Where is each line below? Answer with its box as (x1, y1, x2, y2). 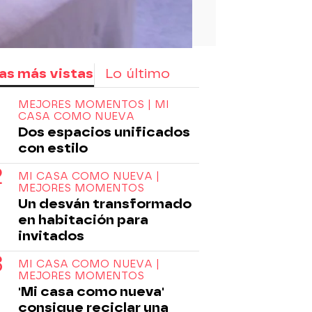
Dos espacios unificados (18, 123, 190, 140)
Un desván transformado (18, 195, 192, 212)
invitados (18, 227, 84, 244)
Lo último (105, 65, 170, 81)
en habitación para (18, 211, 148, 228)
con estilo (18, 139, 88, 156)
